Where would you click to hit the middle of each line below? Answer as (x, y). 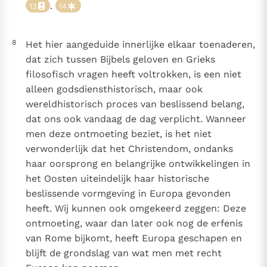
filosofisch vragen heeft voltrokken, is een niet (133, 74)
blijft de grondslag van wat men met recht (123, 253)
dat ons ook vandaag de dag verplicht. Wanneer (136, 119)
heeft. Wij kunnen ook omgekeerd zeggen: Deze (136, 209)
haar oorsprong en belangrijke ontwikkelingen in (138, 164)
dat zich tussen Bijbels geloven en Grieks (120, 60)
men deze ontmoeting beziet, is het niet (118, 134)
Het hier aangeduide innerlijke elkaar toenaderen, (140, 45)
